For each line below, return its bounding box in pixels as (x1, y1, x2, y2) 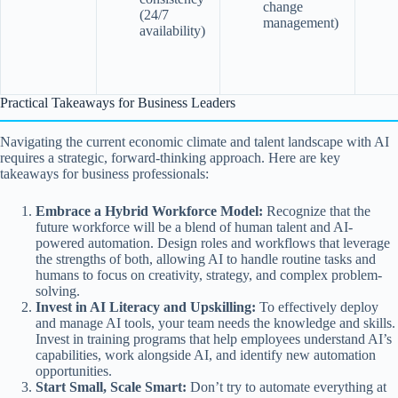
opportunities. (36, 363, 112, 379)
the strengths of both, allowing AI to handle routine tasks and (36, 251, 376, 267)
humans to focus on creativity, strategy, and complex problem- (36, 267, 382, 283)
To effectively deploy (256, 299, 378, 315)
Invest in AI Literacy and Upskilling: (36, 299, 256, 315)
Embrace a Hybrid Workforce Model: (36, 203, 263, 219)
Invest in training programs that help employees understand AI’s (36, 331, 392, 347)
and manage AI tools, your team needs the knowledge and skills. (36, 315, 395, 331)
